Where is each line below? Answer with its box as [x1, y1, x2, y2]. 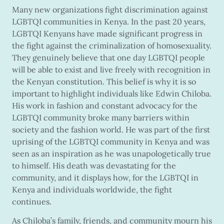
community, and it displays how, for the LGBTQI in [12, 172, 198, 182]
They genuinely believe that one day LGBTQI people [12, 52, 205, 62]
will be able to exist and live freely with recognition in [12, 64, 210, 74]
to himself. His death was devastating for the [12, 160, 176, 170]
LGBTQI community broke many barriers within [12, 112, 189, 122]
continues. [12, 196, 51, 206]
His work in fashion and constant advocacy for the [12, 100, 197, 110]
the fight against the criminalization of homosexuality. [12, 40, 211, 50]
